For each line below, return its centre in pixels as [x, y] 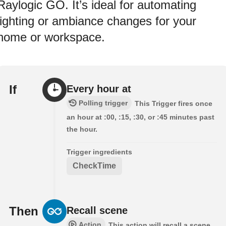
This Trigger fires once [174, 104]
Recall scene [97, 211]
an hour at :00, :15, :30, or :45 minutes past [140, 117]
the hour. [82, 129]
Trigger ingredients [99, 152]
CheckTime [94, 166]
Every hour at [99, 89]
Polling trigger [103, 103]
